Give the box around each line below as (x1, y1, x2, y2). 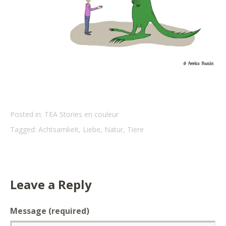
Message (10, 205, 48, 216)
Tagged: (10, 124, 36, 134)
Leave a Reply (10, 176, 92, 193)
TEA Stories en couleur (44, 109, 119, 119)
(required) (48, 205, 89, 216)
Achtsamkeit (38, 124, 79, 134)
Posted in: (10, 109, 44, 119)
